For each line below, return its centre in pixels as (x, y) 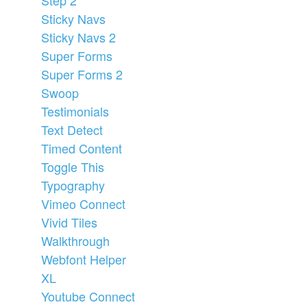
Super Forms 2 (82, 74)
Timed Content (82, 148)
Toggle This (73, 166)
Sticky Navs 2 (78, 37)
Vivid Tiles (69, 222)
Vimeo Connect (83, 203)
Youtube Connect (88, 296)
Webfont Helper (84, 259)
